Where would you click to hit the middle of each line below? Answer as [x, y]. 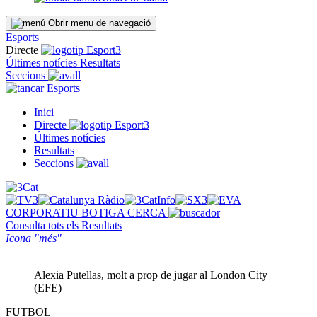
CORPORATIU [44, 213]
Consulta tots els [44, 225]
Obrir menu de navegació [99, 23]
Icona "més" [34, 238]
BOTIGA [104, 213]
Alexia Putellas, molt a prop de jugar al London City [151, 275]
